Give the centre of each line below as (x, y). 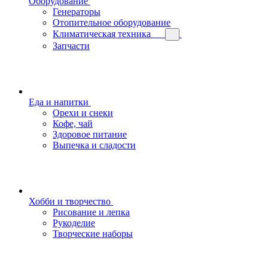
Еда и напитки (59, 102)
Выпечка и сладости (94, 145)
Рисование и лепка (91, 212)
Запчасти (71, 46)
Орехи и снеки (83, 113)
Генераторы (77, 12)
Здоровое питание (90, 134)
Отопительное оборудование (112, 22)
